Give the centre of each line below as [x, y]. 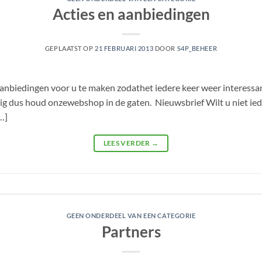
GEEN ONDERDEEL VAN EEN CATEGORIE [131, 216]
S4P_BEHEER [197, 49]
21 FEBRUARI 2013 [124, 49]
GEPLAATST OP [70, 49]
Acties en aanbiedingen [131, 14]
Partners [131, 232]
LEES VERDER [127, 143]
